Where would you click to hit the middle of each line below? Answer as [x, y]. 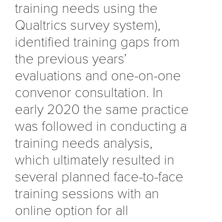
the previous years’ [71, 59]
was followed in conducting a [101, 126]
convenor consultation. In [89, 92]
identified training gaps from [97, 42]
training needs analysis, [84, 143]
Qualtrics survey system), [88, 25]
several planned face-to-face [99, 177]
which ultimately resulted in [95, 160]
